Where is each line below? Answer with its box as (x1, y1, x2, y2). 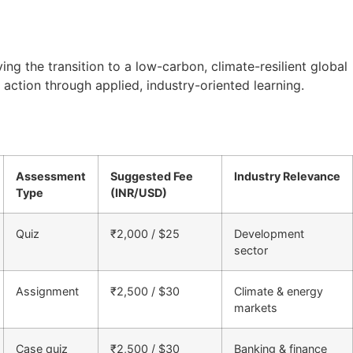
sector (234, 243, 268, 257)
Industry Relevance (234, 169, 340, 183)
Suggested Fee (110, 169, 193, 183)
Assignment (16, 284, 79, 298)
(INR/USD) (110, 185, 167, 199)
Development (234, 226, 304, 240)
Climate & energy (234, 284, 323, 298)
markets (234, 300, 277, 314)
